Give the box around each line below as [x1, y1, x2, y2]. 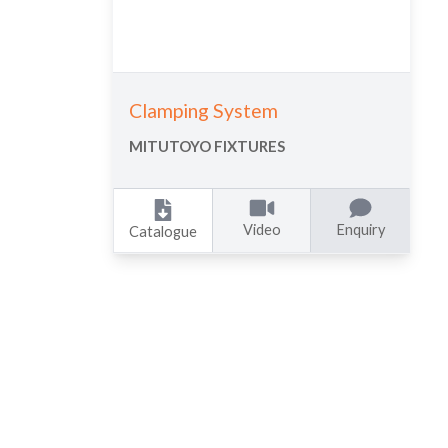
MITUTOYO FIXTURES [129, 137, 286, 156]
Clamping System [129, 99, 279, 123]
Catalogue [129, 222, 198, 240]
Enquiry [335, 220, 385, 238]
